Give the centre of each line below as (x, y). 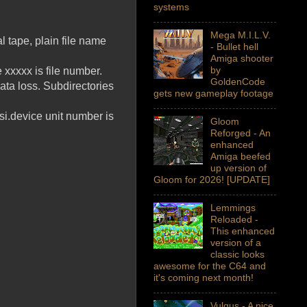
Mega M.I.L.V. (240, 35)
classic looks (237, 255)
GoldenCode (237, 82)
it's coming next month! (204, 278)
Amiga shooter (242, 59)
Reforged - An (240, 133)
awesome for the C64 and (210, 266)
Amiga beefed (240, 157)
